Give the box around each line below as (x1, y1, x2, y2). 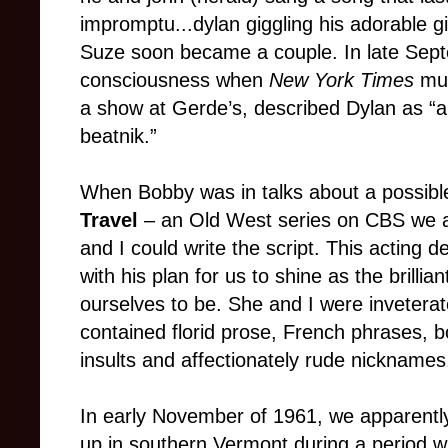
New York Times (269, 69, 414, 92)
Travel (80, 209, 144, 232)
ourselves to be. (80, 293, 228, 316)
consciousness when (80, 69, 269, 92)
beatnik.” (80, 125, 157, 148)
